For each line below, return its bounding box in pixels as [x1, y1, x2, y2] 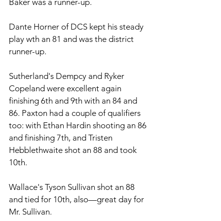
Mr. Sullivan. [9, 207, 52, 217]
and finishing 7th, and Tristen [9, 133, 114, 143]
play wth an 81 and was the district [9, 34, 136, 44]
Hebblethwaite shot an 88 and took [9, 145, 139, 155]
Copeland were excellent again [9, 83, 123, 94]
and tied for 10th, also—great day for [9, 194, 146, 205]
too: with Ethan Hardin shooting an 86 [9, 120, 148, 131]
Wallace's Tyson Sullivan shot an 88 [9, 182, 137, 192]
